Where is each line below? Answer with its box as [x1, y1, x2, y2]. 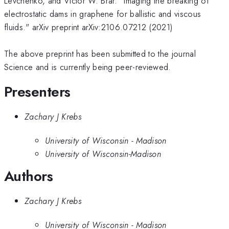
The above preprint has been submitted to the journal [4, 48, 196, 60]
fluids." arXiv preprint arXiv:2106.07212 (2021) [4, 21, 173, 34]
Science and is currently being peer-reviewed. [4, 61, 171, 74]
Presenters [4, 81, 71, 102]
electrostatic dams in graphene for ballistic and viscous [4, 8, 201, 20]
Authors [4, 165, 53, 187]
